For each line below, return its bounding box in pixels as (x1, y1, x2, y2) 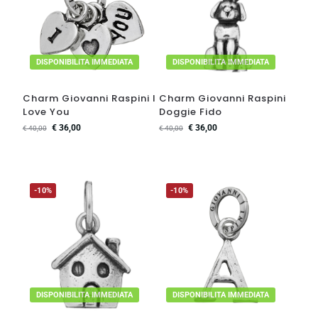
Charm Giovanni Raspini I (22, 92, 156, 106)
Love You (22, 105, 70, 119)
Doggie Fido (159, 105, 222, 119)
